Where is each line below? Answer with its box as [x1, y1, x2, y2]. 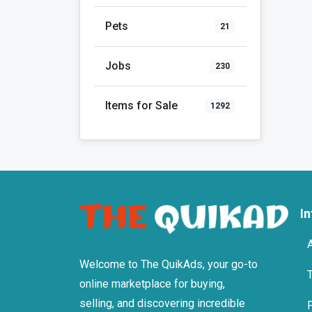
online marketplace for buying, [79, 277, 225, 291]
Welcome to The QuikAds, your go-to [79, 258, 258, 272]
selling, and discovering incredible [79, 297, 245, 311]
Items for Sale [105, 98, 178, 112]
